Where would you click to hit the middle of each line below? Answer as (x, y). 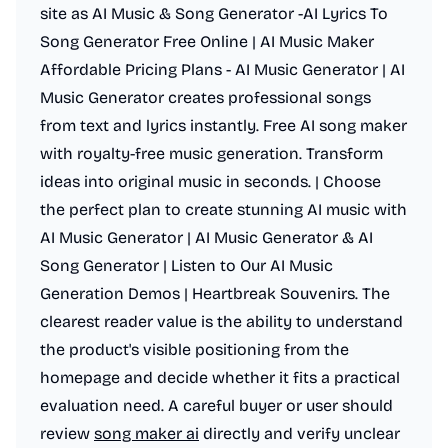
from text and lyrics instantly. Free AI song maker (223, 125)
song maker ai (146, 433)
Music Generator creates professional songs (205, 97)
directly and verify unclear (299, 433)
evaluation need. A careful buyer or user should (216, 405)
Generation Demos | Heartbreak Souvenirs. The (215, 293)
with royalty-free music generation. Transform (211, 153)
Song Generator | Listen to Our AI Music (186, 265)
